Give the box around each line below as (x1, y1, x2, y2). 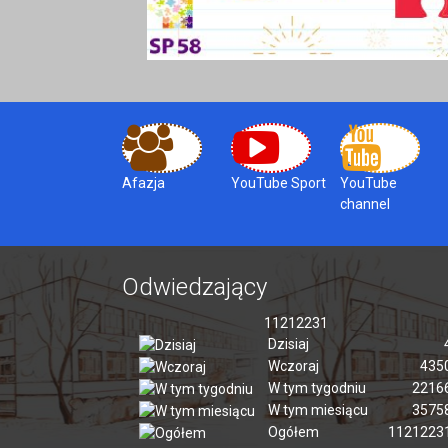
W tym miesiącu (268, 402, 369, 419)
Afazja (122, 175, 165, 192)
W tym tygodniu (268, 380, 367, 397)
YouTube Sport (231, 175, 327, 192)
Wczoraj (268, 358, 320, 375)
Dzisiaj (268, 336, 310, 353)
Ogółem (268, 424, 320, 441)
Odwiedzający (122, 273, 267, 302)
